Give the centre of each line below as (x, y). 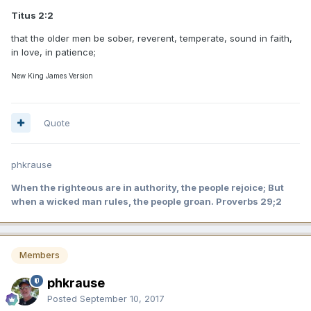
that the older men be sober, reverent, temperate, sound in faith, (152, 38)
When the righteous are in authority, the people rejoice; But (148, 187)
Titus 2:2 (32, 15)
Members (40, 255)
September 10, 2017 (122, 298)
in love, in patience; (53, 52)
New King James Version (52, 75)
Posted (64, 298)
